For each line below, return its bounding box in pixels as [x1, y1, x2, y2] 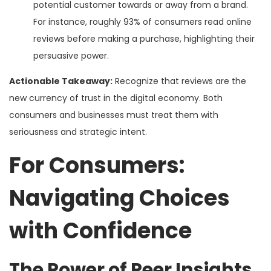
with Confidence [9, 215, 192, 246]
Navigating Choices [9, 182, 230, 214]
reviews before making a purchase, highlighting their [33, 32, 255, 45]
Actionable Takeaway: [9, 74, 113, 87]
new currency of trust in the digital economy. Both [9, 91, 223, 104]
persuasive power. [33, 49, 109, 62]
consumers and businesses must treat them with [9, 108, 218, 121]
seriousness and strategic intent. [9, 125, 147, 138]
